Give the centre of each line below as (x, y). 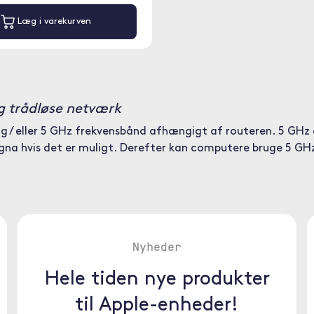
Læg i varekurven (53, 22)
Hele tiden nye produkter (157, 280)
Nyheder (157, 246)
